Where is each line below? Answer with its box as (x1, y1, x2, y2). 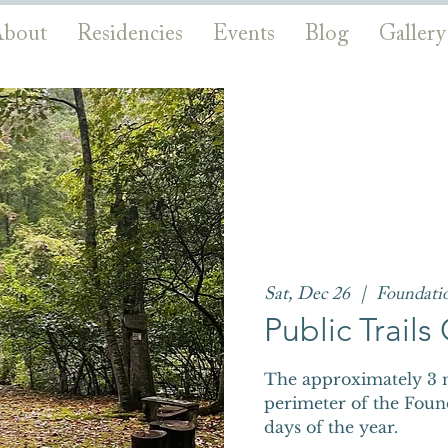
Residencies (76, 24, 183, 46)
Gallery (378, 24, 446, 46)
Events (212, 24, 275, 46)
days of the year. (264, 417, 398, 438)
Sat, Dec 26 (264, 286, 350, 305)
